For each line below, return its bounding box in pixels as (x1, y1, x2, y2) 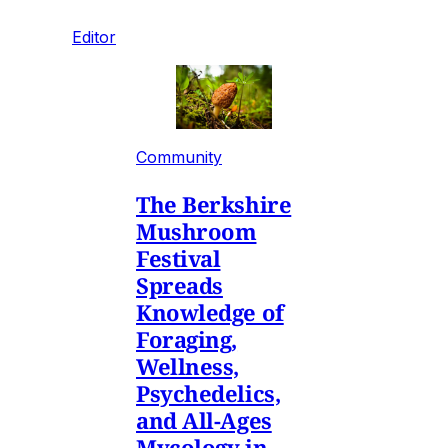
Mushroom (136, 215, 257, 246)
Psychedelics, (136, 377, 281, 408)
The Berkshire (136, 188, 292, 219)
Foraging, (136, 323, 238, 354)
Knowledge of (136, 296, 284, 327)
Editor (72, 27, 116, 48)
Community (136, 146, 222, 167)
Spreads (136, 269, 223, 300)
